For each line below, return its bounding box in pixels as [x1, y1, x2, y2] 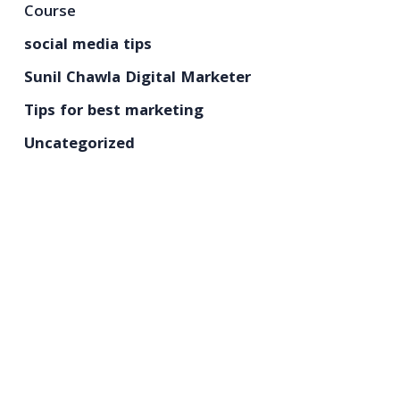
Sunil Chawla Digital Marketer [23, 66, 251, 92]
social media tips [23, 33, 152, 59]
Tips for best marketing [23, 99, 204, 125]
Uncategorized [23, 132, 135, 158]
